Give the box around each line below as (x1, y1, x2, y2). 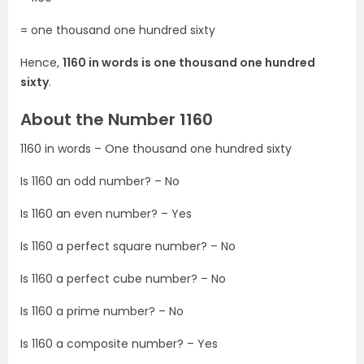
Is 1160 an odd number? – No (20, 172, 180, 189)
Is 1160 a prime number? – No (20, 302, 184, 319)
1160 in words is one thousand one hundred (63, 54, 315, 71)
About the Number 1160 (20, 107, 213, 131)
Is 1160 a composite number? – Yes (20, 335, 218, 352)
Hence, (20, 54, 63, 71)
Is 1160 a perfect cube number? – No (20, 270, 226, 287)
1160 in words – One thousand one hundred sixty (20, 140, 295, 157)
